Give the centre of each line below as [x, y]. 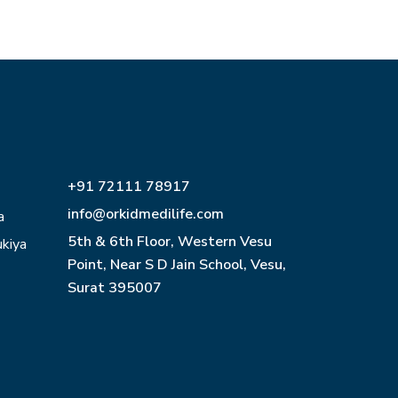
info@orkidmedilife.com [146, 214]
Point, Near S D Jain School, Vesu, [177, 265]
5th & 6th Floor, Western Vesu [170, 242]
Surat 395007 [115, 288]
